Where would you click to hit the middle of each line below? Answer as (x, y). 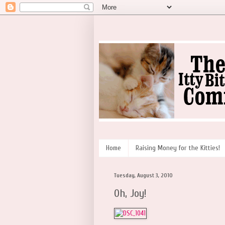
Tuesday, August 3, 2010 (143, 175)
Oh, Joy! (130, 194)
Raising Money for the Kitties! (178, 148)
